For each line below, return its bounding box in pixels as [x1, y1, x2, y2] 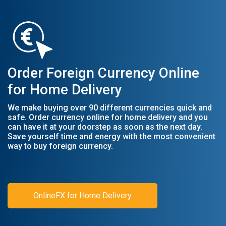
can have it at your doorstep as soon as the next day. [8, 122, 202, 132]
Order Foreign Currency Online [8, 65, 199, 81]
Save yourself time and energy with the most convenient [8, 132, 215, 141]
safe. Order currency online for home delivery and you [8, 112, 208, 122]
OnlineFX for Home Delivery [33, 191, 132, 200]
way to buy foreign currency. [8, 141, 113, 151]
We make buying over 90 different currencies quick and [8, 103, 212, 112]
